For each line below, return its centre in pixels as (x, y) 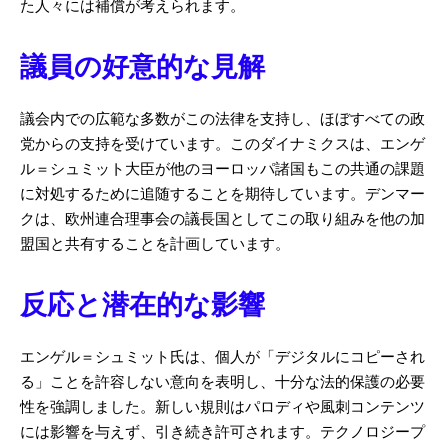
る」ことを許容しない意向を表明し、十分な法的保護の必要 (222, 384)
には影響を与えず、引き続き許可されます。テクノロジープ (222, 434)
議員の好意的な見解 (142, 69)
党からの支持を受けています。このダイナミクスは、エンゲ (222, 146)
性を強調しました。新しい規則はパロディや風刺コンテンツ (222, 409)
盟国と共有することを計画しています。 (155, 246)
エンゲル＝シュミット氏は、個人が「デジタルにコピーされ (222, 359)
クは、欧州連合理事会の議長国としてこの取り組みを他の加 (222, 221)
